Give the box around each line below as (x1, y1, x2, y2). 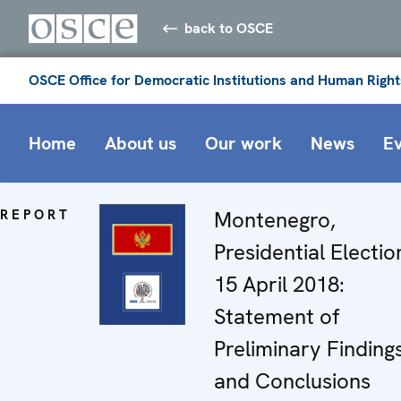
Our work (205, 131, 282, 155)
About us (105, 131, 176, 155)
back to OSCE (184, 18, 274, 38)
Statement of (214, 302, 339, 330)
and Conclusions (214, 366, 371, 395)
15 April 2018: (214, 269, 345, 298)
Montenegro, (214, 205, 336, 234)
